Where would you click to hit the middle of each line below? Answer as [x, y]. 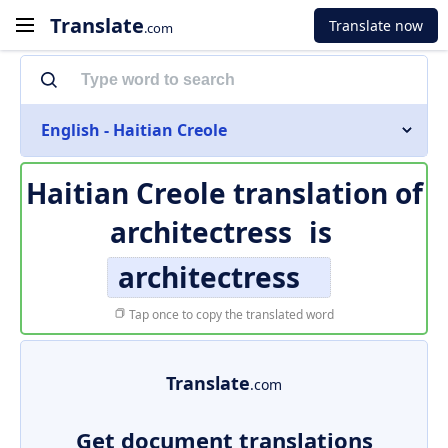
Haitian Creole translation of [224, 193]
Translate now [376, 25]
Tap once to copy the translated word [230, 314]
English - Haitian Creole [134, 130]
